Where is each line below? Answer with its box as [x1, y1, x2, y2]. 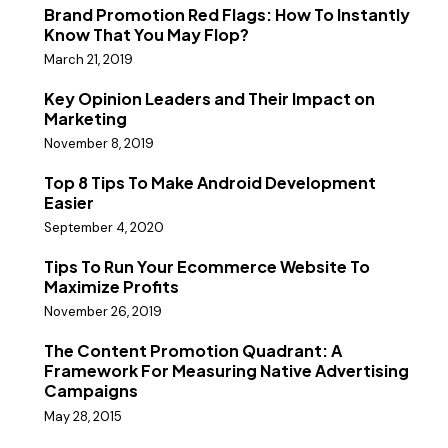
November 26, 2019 [44, 303, 162, 321]
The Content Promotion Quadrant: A [44, 340, 342, 362]
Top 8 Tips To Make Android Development [44, 172, 376, 194]
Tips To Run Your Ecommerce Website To [44, 256, 370, 278]
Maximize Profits [44, 276, 179, 298]
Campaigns [44, 380, 138, 402]
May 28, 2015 [44, 407, 122, 425]
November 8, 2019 [44, 135, 154, 153]
